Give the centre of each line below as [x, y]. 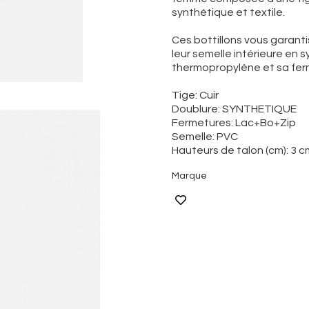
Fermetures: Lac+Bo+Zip [234, 122]
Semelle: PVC [205, 136]
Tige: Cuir [195, 95]
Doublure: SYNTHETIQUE [234, 109]
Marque [189, 176]
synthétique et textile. [228, 12]
